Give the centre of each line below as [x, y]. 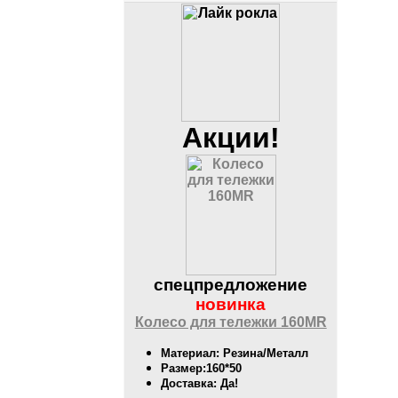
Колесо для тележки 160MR [231, 322]
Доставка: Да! [200, 384]
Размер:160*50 [202, 369]
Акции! [231, 138]
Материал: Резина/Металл [235, 354]
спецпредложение [231, 285]
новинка [231, 305]
